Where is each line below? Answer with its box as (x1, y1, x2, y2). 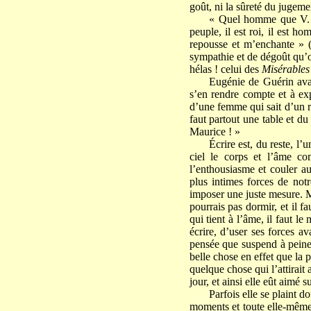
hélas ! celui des (189, 63, 262, 76)
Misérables (261, 63, 310, 76)
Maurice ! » (189, 126, 240, 138)
